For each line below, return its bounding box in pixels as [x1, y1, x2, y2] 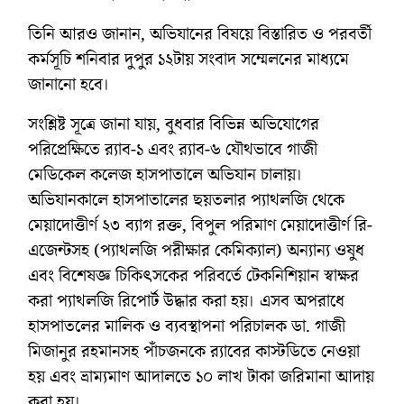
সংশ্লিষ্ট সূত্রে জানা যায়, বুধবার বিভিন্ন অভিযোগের [28, 111, 319, 137]
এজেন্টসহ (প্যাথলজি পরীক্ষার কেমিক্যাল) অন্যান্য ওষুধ [28, 237, 364, 263]
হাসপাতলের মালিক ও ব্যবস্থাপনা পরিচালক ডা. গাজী [28, 313, 345, 339]
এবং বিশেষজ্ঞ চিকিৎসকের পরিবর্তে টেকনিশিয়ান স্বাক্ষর [28, 262, 359, 289]
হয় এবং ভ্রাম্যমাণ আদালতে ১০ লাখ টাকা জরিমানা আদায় [28, 363, 374, 390]
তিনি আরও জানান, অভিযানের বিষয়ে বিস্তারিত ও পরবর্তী [28, 21, 372, 47]
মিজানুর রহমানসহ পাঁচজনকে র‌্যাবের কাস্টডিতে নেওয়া [28, 338, 360, 364]
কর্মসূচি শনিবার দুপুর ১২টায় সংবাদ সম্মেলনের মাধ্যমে [28, 46, 349, 72]
